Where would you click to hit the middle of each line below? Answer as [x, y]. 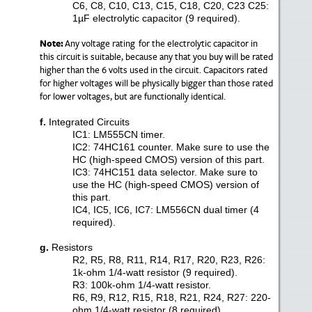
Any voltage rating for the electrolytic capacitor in [160, 44]
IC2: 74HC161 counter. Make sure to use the [171, 147]
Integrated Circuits [89, 122]
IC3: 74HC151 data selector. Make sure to [165, 172]
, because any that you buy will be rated [197, 57]
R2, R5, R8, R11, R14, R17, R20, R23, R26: [169, 260]
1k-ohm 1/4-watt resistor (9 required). [155, 272]
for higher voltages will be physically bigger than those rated [156, 84]
